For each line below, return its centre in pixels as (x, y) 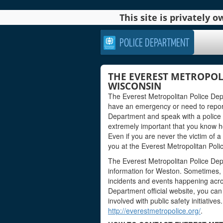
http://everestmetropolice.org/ (154, 211)
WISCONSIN (135, 86)
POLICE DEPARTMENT (154, 42)
